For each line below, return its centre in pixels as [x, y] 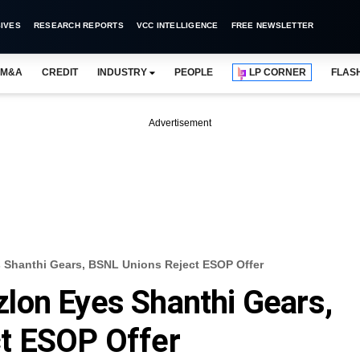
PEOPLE [194, 72]
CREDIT [59, 72]
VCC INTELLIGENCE [177, 25]
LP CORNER [278, 72]
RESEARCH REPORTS [78, 25]
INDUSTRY [122, 72]
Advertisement [180, 123]
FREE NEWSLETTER [272, 25]
